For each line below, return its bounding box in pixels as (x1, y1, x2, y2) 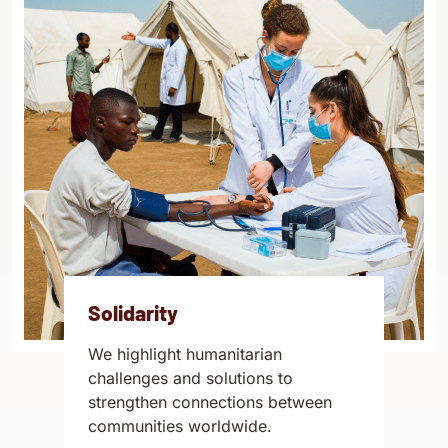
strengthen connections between (88, 392, 332, 412)
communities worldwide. (88, 416, 272, 436)
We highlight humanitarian (88, 344, 282, 364)
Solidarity (88, 300, 178, 325)
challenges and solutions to (88, 368, 293, 388)
